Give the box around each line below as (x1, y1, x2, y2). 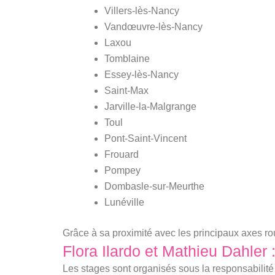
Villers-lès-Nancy (104, 5, 179, 16)
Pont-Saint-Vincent (104, 133, 187, 144)
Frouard (104, 149, 139, 160)
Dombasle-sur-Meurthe (104, 180, 204, 192)
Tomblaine (104, 53, 150, 64)
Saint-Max (104, 85, 149, 96)
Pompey (104, 165, 141, 176)
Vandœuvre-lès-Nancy (104, 21, 203, 32)
